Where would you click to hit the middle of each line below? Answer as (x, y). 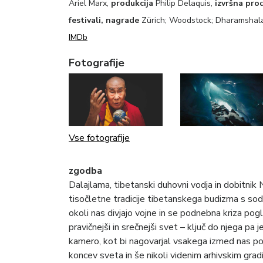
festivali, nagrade (105, 20)
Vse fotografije (99, 138)
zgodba (85, 171)
